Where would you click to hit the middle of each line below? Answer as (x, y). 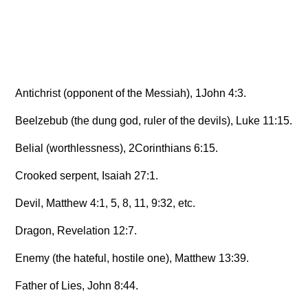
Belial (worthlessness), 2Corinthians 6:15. (117, 148)
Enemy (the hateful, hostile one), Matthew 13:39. (132, 258)
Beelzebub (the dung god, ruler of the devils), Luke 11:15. (154, 121)
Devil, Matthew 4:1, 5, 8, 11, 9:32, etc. (106, 203)
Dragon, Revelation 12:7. (76, 231)
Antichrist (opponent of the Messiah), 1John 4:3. (131, 93)
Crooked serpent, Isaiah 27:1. (87, 176)
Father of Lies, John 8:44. (77, 286)
